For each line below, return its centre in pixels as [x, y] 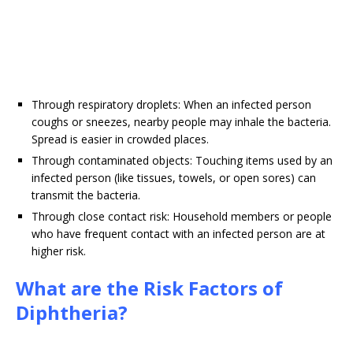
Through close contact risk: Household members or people [182, 217]
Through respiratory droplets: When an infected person [171, 105]
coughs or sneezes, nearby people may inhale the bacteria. [181, 122]
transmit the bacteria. [86, 195]
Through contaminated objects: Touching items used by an [182, 161]
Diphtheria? [72, 313]
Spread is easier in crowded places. [120, 139]
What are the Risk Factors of [149, 288]
